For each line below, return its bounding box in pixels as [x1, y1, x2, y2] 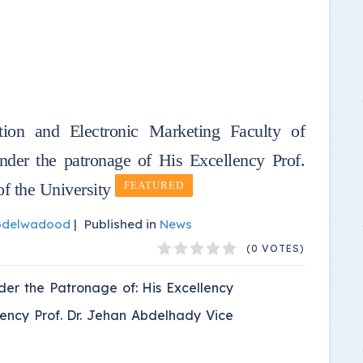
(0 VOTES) [246, 241, 305, 254]
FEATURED [124, 179, 184, 192]
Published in [84, 216, 156, 232]
